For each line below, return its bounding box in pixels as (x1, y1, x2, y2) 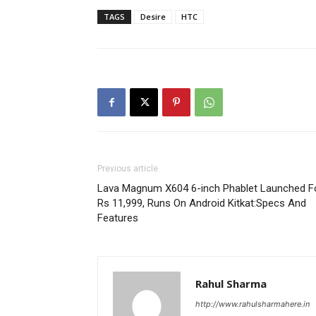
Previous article (97, 164, 158, 174)
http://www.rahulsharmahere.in (195, 299, 310, 309)
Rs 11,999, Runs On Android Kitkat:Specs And (97, 197, 306, 209)
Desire (140, 11, 166, 22)
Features (97, 212, 138, 224)
